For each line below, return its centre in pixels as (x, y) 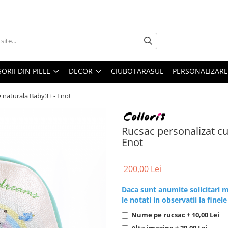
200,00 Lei (142, 169)
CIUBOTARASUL (137, 71)
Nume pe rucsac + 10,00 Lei (175, 215)
